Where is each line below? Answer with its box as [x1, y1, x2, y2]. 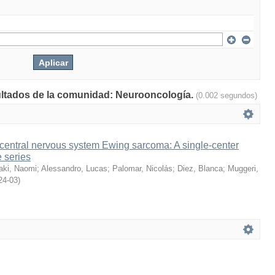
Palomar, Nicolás [112, 164, 172, 173]
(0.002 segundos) [196, 91, 257, 100]
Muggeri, [228, 164, 258, 173]
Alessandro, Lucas [41, 164, 107, 173]
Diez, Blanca [177, 164, 223, 173]
